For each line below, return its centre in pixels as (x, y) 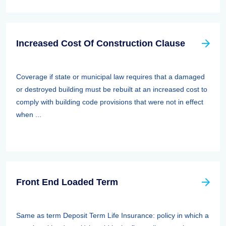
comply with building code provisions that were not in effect (110, 102)
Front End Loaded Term (67, 182)
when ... (29, 115)
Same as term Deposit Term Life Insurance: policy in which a (112, 215)
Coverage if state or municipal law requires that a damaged (110, 77)
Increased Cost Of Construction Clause (101, 43)
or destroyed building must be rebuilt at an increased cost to (112, 89)
